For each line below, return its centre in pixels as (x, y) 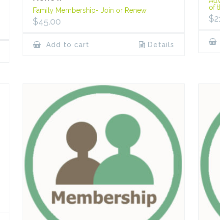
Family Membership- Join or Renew (90, 10)
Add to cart (67, 44)
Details (161, 44)
